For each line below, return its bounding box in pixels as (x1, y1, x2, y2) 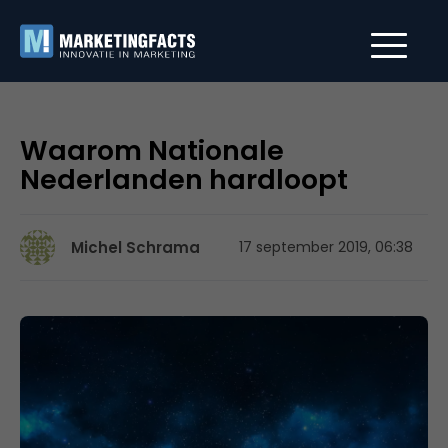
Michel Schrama (71, 237, 200, 258)
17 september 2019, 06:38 (239, 237, 413, 257)
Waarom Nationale (20, 132, 284, 169)
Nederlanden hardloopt (20, 161, 348, 198)
